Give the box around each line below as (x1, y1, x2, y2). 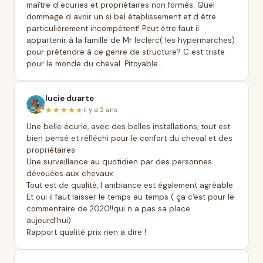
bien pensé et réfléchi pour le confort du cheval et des (26, 133, 232, 143)
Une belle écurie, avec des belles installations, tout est (26, 122, 230, 131)
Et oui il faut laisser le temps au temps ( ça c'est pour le (26, 192, 234, 202)
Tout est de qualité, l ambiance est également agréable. (26, 180, 235, 190)
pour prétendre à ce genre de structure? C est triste (26, 47, 225, 57)
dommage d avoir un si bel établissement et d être (26, 12, 216, 22)
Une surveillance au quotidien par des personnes (26, 157, 212, 167)
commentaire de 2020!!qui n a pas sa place (26, 204, 190, 214)
